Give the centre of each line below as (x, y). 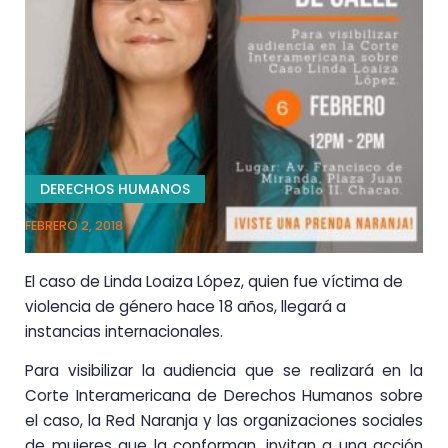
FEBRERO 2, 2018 (74, 225)
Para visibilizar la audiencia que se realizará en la (224, 370)
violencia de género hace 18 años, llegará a (185, 306)
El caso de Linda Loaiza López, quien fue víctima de (214, 281)
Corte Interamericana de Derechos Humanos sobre (224, 395)
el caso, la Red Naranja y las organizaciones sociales (224, 420)
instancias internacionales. (124, 331)
